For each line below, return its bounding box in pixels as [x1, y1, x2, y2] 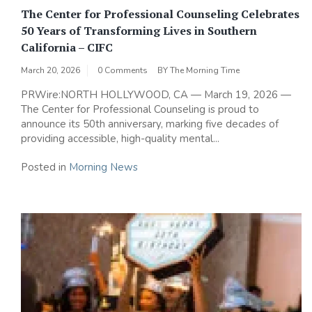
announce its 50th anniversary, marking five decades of [21, 117, 279, 132]
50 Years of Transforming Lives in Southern [21, 23, 257, 39]
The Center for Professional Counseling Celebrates [21, 6, 299, 22]
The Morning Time [170, 65, 240, 77]
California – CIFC [21, 40, 113, 56]
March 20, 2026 [21, 65, 80, 77]
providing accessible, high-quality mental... [21, 132, 219, 146]
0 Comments [97, 65, 148, 77]
